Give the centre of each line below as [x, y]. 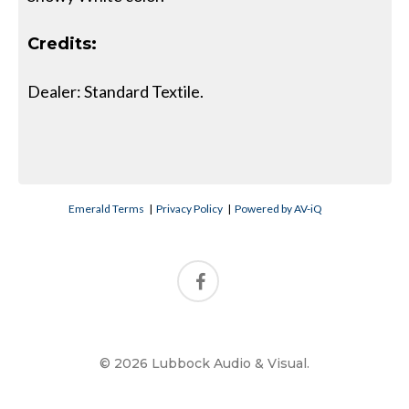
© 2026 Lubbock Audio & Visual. [204, 363]
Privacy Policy [190, 208]
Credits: [63, 43]
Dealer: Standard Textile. [116, 91]
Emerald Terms [107, 208]
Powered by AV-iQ [279, 208]
